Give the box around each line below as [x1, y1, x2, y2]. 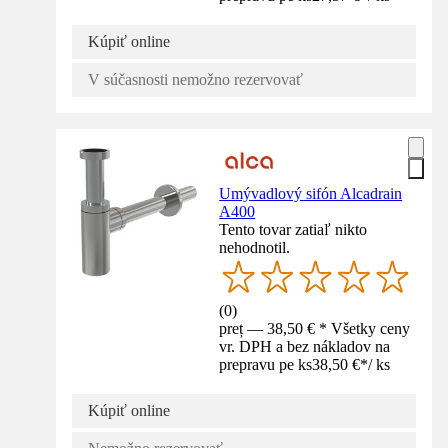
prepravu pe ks [219, 355, 313, 373]
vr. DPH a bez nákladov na [219, 337, 391, 355]
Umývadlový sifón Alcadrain [219, 184, 403, 202]
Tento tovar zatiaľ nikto [219, 220, 368, 238]
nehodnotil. [219, 238, 291, 256]
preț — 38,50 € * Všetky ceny [219, 319, 411, 337]
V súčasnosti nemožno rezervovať [88, 70, 303, 88]
